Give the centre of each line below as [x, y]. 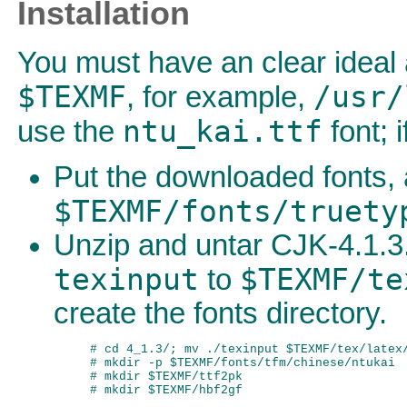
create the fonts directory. [220, 314]
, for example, [220, 97]
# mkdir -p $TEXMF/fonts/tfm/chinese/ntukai [243, 363]
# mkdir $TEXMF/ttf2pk [166, 377]
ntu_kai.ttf [223, 131]
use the [70, 131]
